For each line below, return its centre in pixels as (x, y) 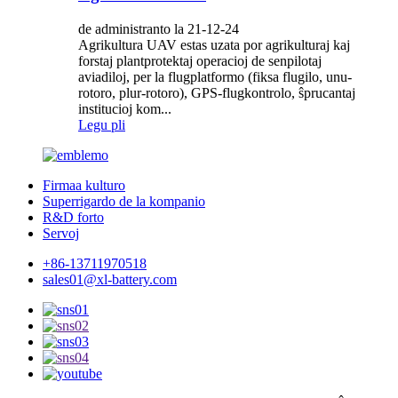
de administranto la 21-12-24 (159, 28)
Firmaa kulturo (84, 185)
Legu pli (102, 124)
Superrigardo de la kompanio (124, 201)
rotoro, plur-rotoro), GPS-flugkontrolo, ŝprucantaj (217, 92)
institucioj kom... (125, 108)
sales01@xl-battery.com (110, 279)
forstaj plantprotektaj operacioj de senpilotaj (200, 60)
